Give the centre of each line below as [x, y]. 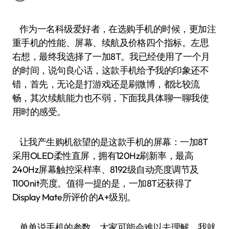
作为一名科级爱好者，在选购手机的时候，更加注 [20, 29]
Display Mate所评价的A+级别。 [74, 197]
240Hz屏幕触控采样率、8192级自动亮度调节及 [106, 169]
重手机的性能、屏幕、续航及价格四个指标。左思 [111, 43]
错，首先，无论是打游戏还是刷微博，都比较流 [106, 84]
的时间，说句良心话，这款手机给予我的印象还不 [111, 70]
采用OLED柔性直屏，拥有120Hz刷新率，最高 [103, 156]
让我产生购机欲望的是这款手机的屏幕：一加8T [110, 142]
